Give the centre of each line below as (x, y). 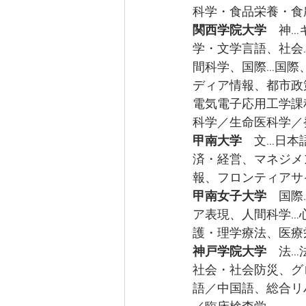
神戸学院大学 (229, 252)
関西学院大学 (229, 31)
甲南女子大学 (229, 197)
